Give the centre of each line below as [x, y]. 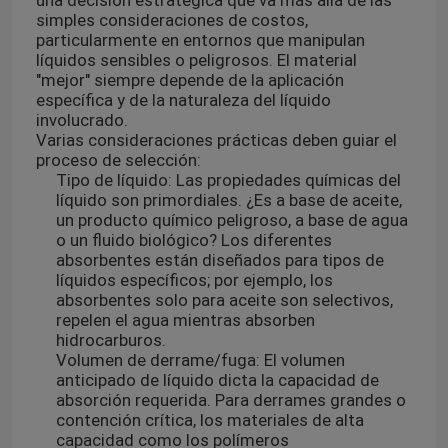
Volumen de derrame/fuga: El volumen [200, 360]
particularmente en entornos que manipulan [200, 40]
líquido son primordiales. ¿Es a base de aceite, [228, 200]
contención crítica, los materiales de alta [209, 420]
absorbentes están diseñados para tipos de [219, 260]
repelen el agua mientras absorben [185, 320]
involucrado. [81, 120]
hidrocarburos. [110, 340]
